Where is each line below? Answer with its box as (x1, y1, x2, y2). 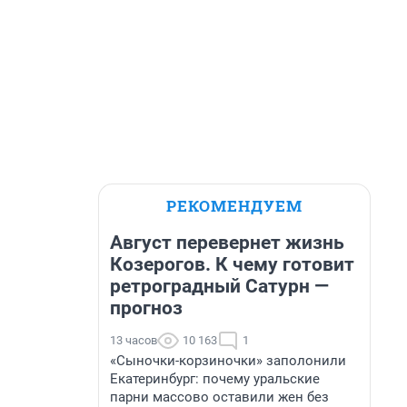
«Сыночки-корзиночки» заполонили (110, 352, 346, 369)
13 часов (110, 333, 157, 347)
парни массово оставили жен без (110, 389, 329, 405)
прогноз (110, 297, 183, 319)
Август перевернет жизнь (110, 232, 344, 253)
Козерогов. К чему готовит (110, 253, 354, 275)
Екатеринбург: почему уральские (110, 371, 320, 387)
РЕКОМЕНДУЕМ (166, 195, 303, 216)
